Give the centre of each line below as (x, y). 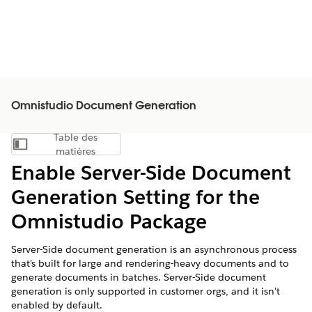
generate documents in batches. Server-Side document (139, 277)
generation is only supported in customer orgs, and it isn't (146, 291)
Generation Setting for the (135, 197)
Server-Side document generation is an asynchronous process (154, 249)
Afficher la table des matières (125, 148)
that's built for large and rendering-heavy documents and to (150, 263)
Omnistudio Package (109, 221)
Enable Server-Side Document (151, 173)
